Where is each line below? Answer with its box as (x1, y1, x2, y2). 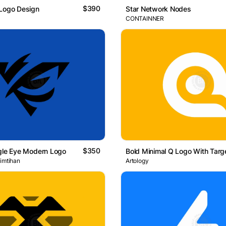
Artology (126, 157, 149, 165)
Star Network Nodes (126, 4, 191, 13)
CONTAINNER (126, 14, 164, 22)
